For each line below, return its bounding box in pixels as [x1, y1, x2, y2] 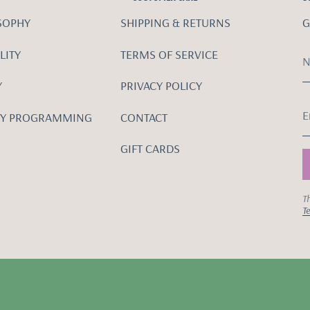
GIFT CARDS [120, 140, 181, 156]
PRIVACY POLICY [120, 77, 203, 93]
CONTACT [120, 109, 168, 125]
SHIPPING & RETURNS [120, 15, 231, 30]
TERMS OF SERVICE [120, 46, 219, 62]
